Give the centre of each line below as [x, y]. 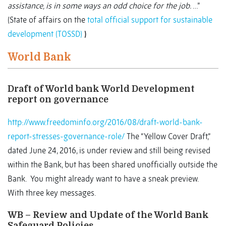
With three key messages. [52, 193]
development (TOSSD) [45, 34]
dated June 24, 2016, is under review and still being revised [109, 151]
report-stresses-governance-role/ [66, 136]
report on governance [58, 100]
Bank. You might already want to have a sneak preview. [105, 179]
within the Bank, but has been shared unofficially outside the [112, 165]
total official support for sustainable [150, 20]
